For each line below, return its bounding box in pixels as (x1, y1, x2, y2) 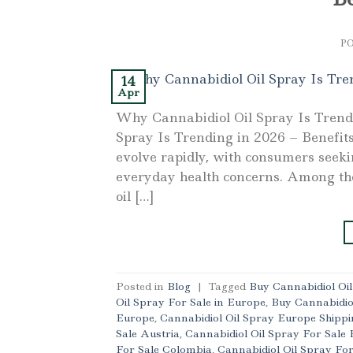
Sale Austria (116, 326, 180, 341)
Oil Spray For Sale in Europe (116, 295, 266, 310)
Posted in (116, 279, 167, 294)
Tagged (209, 279, 249, 294)
